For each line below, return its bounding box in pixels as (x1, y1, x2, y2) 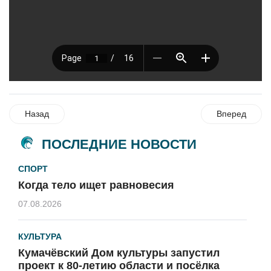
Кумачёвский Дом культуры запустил (18, 247, 220, 259)
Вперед (217, 109, 246, 119)
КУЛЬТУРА (18, 232, 62, 241)
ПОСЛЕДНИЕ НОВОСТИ (42, 136, 197, 152)
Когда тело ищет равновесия (18, 179, 174, 191)
